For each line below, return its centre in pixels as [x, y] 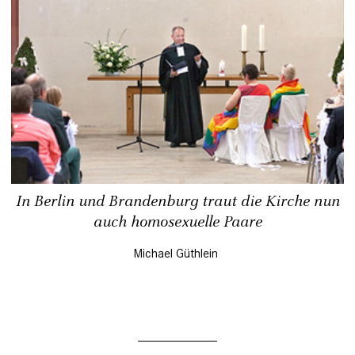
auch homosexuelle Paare [177, 223]
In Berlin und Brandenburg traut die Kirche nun [177, 202]
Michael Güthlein [176, 254]
